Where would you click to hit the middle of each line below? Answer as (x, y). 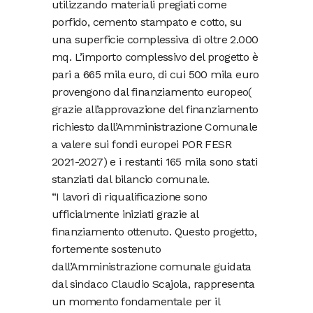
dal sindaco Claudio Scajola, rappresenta (153, 284)
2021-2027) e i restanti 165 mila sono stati (155, 162)
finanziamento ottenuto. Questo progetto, (154, 232)
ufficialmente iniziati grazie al (125, 214)
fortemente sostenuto (106, 249)
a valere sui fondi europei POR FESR (141, 144)
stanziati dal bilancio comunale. (131, 179)
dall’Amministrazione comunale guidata (152, 267)
